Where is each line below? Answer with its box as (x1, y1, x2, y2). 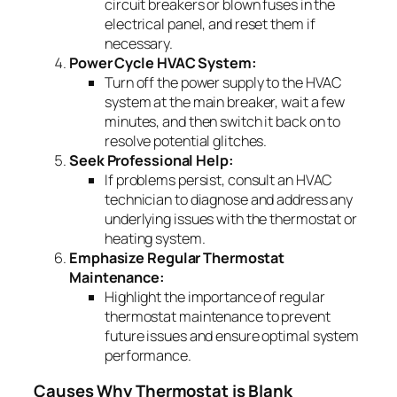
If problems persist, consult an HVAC (105, 170, 333, 191)
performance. (105, 346, 191, 366)
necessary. (105, 34, 174, 54)
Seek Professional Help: (69, 151, 234, 171)
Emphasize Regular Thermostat (69, 248, 285, 269)
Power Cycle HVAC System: (69, 53, 257, 74)
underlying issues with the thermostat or (105, 209, 357, 230)
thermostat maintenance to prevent (105, 307, 331, 327)
